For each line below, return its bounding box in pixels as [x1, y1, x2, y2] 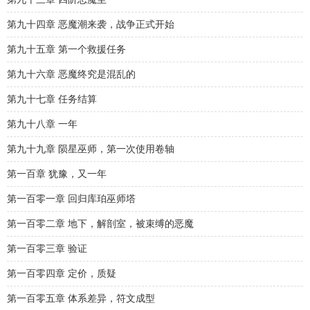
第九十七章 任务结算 [7, 94, 97, 104]
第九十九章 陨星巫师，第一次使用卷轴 [7, 144, 174, 154]
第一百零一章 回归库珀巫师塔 [7, 194, 136, 204]
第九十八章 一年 [7, 119, 77, 129]
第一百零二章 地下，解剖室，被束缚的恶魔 [7, 219, 194, 229]
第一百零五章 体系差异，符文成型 [7, 293, 155, 304]
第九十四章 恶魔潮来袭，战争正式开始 [7, 19, 174, 30]
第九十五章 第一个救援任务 [7, 44, 126, 55]
